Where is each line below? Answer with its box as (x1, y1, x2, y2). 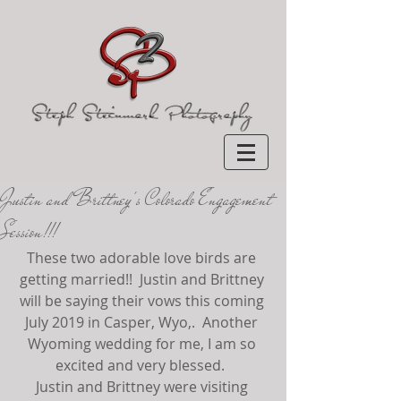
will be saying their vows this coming (19, 291, 268, 311)
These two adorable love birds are (27, 248, 260, 268)
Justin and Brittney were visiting (35, 377, 252, 397)
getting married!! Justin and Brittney (19, 269, 268, 289)
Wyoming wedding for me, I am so (27, 334, 260, 354)
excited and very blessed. (55, 355, 232, 375)
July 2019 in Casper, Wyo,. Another (25, 312, 261, 332)
